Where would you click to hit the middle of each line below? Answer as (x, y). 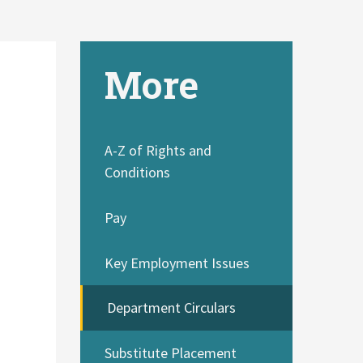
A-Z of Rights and (158, 151)
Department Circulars (172, 308)
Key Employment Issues (177, 263)
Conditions (138, 173)
